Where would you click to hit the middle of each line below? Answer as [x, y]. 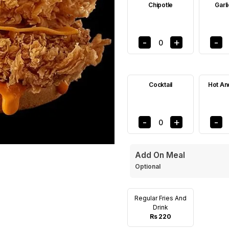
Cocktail [161, 85]
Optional [148, 166]
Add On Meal [160, 155]
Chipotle [161, 5]
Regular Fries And [161, 198]
